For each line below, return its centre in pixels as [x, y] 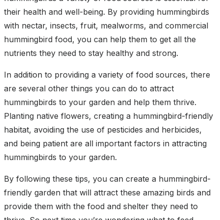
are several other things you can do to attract [89, 88]
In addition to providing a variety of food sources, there [107, 74]
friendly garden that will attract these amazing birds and [107, 192]
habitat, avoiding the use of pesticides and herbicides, [103, 129]
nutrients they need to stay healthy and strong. [91, 53]
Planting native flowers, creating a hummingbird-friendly [109, 116]
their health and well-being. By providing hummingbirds [107, 12]
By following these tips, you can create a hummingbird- [107, 179]
